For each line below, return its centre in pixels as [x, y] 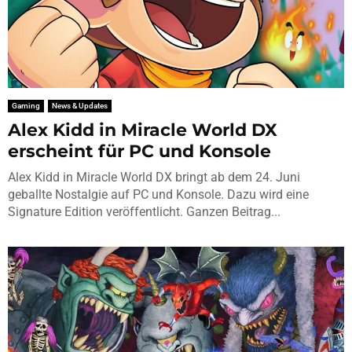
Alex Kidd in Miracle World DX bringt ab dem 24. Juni [154, 177]
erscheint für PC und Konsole [139, 151]
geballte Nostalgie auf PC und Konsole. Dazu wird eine [158, 194]
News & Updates [80, 105]
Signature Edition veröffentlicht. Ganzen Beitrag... [144, 211]
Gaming [26, 105]
